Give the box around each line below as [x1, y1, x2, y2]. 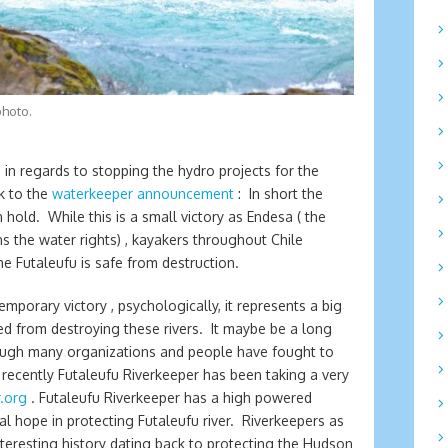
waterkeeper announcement [52, 184, 234, 202]
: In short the [234, 184, 323, 202]
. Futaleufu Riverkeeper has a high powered [27, 388, 312, 406]
